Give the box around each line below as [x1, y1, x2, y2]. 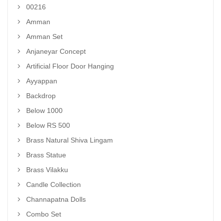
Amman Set [26, 33, 63, 40]
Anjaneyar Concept [26, 47, 86, 55]
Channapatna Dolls [26, 195, 86, 203]
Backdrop [26, 92, 56, 100]
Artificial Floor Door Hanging [26, 62, 114, 70]
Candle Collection [26, 181, 81, 188]
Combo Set [26, 210, 61, 218]
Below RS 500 [26, 121, 70, 129]
